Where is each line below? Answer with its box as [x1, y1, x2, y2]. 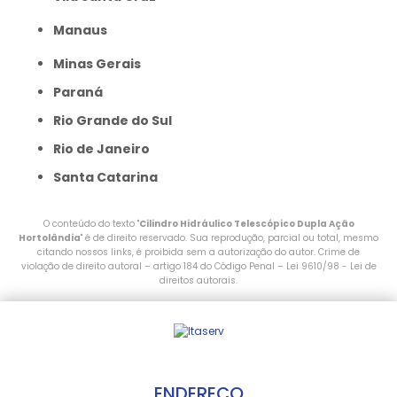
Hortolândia [19, 231, 81, 245]
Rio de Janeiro [61, 140, 150, 158]
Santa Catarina [61, 168, 158, 186]
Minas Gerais [65, 55, 141, 73]
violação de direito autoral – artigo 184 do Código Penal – [20, 260, 286, 273]
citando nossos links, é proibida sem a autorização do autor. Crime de [37, 245, 360, 259]
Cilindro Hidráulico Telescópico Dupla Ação [138, 217, 354, 230]
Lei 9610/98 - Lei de [285, 260, 377, 273]
